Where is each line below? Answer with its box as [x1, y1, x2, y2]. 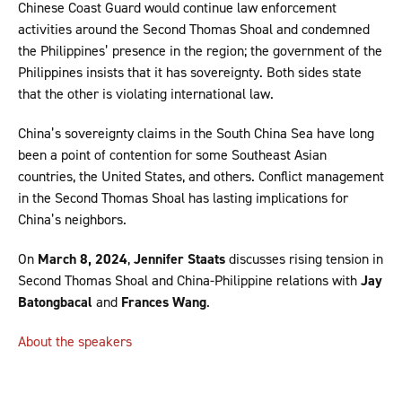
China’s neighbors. [18, 210, 127, 230]
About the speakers [18, 332, 132, 352]
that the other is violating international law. [18, 84, 274, 104]
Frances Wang [121, 293, 206, 312]
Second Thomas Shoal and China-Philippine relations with [18, 271, 361, 291]
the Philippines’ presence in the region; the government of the [18, 41, 382, 61]
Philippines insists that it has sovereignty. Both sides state [18, 63, 362, 83]
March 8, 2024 [38, 249, 127, 269]
